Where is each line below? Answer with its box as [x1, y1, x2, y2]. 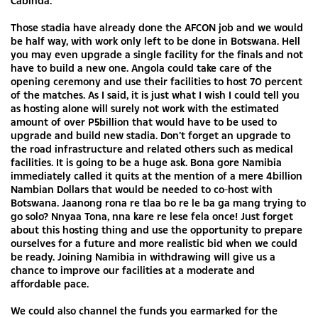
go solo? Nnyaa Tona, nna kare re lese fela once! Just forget [11, 209, 293, 223]
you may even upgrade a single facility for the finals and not [11, 48, 303, 61]
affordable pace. [11, 277, 89, 290]
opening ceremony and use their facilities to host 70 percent [11, 75, 302, 88]
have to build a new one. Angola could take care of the [11, 61, 272, 75]
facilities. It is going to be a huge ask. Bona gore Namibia [11, 155, 282, 169]
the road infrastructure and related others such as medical [11, 142, 293, 155]
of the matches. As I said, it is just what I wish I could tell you [11, 88, 300, 102]
